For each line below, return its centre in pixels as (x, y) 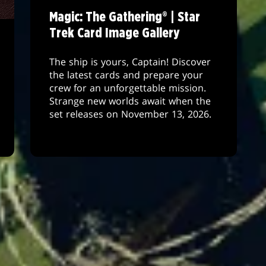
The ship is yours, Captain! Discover (130, 61)
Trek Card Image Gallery (114, 34)
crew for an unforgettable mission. (127, 88)
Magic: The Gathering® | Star (124, 18)
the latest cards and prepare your (126, 75)
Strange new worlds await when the (130, 101)
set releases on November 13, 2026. (130, 114)
